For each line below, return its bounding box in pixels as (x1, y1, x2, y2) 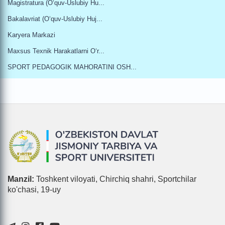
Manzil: (8, 175, 34, 184)
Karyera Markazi (8, 31, 55, 39)
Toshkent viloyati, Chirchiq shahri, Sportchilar (34, 175, 196, 184)
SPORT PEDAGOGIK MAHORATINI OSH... (8, 63, 137, 71)
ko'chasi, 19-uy (8, 185, 61, 194)
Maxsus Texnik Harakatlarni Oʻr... (8, 47, 104, 55)
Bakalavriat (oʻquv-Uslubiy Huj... (8, 15, 102, 23)
